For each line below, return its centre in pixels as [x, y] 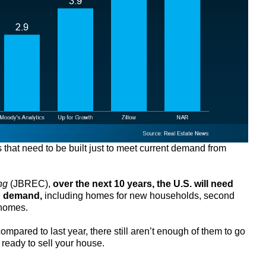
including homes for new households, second [138, 195]
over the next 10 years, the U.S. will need [143, 183]
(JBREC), [30, 183]
